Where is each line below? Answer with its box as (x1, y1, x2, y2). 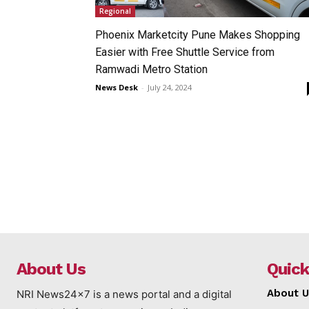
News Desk (95, 81, 138, 92)
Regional (99, 6, 131, 16)
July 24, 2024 (148, 81, 192, 92)
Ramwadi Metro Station (95, 62, 208, 76)
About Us (17, 259, 86, 279)
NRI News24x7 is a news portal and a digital (17, 287, 232, 301)
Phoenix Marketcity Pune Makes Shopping (95, 28, 300, 41)
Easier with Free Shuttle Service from (95, 45, 275, 59)
